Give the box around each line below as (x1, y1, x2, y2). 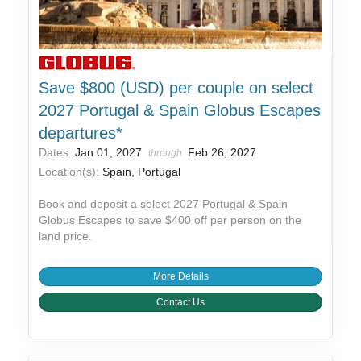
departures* (39, 124, 123, 143)
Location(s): (39, 165, 100, 179)
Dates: (39, 146, 76, 160)
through (148, 147, 185, 160)
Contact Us (156, 297, 205, 309)
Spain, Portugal (102, 165, 181, 179)
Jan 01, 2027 (75, 146, 146, 160)
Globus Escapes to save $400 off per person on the (39, 214, 302, 227)
